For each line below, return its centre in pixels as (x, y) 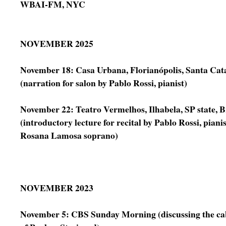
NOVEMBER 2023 (57, 188)
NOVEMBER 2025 (57, 43)
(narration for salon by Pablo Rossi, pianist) (104, 83)
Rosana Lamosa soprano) (69, 135)
